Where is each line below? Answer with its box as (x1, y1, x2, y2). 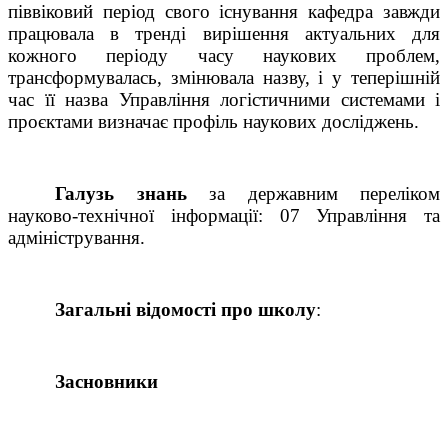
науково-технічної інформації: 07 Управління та (8, 204, 440, 226)
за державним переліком (186, 182, 441, 204)
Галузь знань (55, 182, 187, 204)
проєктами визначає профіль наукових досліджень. (8, 110, 419, 132)
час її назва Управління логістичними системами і (8, 88, 440, 110)
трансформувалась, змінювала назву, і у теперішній (8, 66, 440, 88)
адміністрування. (8, 226, 145, 248)
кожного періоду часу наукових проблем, (8, 44, 440, 66)
